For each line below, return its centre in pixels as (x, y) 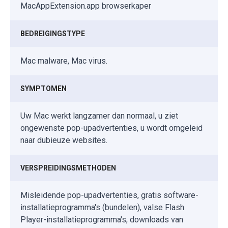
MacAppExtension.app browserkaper (86, 6)
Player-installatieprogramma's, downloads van (102, 220)
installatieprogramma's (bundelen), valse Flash (102, 208)
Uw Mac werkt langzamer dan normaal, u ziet (99, 116)
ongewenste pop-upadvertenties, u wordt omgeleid (111, 128)
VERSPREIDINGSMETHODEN (68, 168)
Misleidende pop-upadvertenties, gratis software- (109, 195)
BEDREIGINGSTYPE (53, 34)
